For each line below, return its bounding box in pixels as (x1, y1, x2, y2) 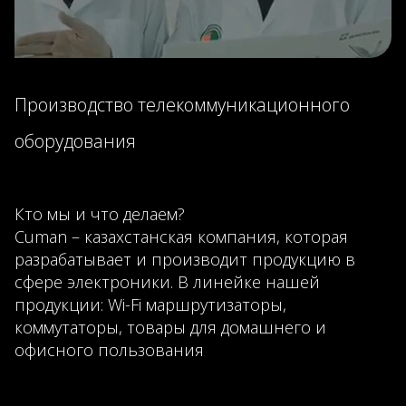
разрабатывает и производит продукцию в (14, 248, 355, 270)
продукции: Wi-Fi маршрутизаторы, (14, 294, 286, 315)
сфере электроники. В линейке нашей (14, 271, 320, 293)
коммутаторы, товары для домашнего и (14, 316, 326, 338)
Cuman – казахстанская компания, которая (14, 226, 348, 247)
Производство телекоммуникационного (14, 92, 350, 117)
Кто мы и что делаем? (14, 203, 185, 225)
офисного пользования (14, 339, 204, 361)
